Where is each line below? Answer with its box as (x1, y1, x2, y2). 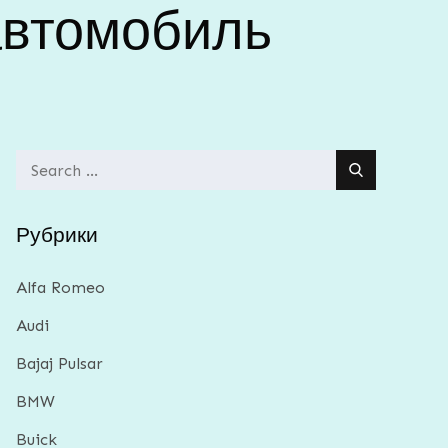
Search (15, 153, 65, 172)
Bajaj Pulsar (16, 354, 103, 373)
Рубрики (16, 220, 98, 249)
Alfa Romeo (16, 278, 105, 297)
